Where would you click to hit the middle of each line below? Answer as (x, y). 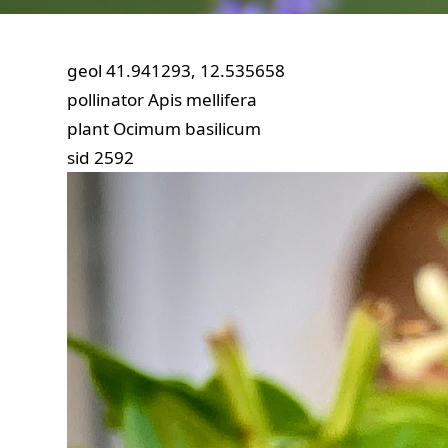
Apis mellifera (203, 99)
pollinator (106, 99)
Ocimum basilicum (187, 128)
